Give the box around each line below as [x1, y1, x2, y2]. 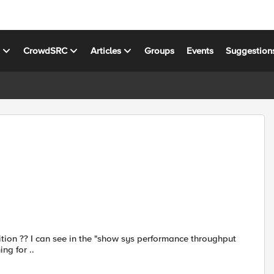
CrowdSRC [23, 45, 68, 56]
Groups [144, 45, 175, 56]
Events [187, 45, 214, 56]
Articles [91, 45, 122, 56]
